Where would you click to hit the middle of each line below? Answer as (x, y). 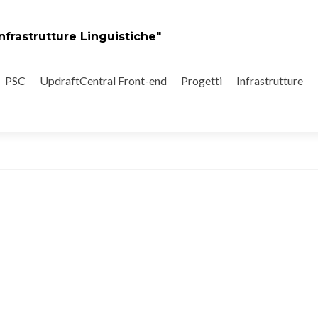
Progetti (202, 81)
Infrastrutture (270, 81)
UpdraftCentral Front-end (103, 81)
